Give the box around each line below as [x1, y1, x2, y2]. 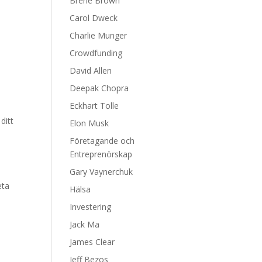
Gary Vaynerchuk [70, 166, 133, 177]
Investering [70, 201, 112, 212]
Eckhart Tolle [70, 100, 119, 111]
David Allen [70, 65, 112, 76]
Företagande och [70, 135, 135, 146]
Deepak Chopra [70, 82, 129, 94]
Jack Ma [70, 219, 100, 230]
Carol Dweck [70, 12, 118, 23]
